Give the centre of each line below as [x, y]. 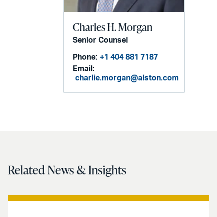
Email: [84, 69]
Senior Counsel [101, 40]
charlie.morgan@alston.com [127, 78]
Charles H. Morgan [113, 27]
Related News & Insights [67, 170]
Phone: [85, 57]
